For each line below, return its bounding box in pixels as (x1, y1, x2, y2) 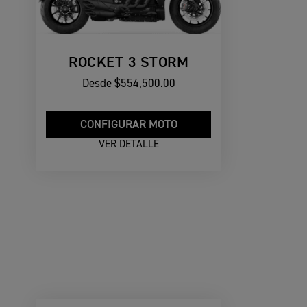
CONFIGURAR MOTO (79, 119, 177, 132)
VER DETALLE (98, 138, 159, 149)
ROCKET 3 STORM (69, 55, 189, 71)
